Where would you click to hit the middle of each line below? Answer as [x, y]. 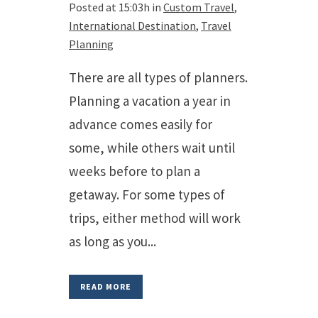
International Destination [132, 26]
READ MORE [106, 286]
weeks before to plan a [135, 171]
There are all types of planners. [158, 77]
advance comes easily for [141, 124]
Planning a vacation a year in [150, 101]
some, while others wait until [152, 148]
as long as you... [113, 241]
